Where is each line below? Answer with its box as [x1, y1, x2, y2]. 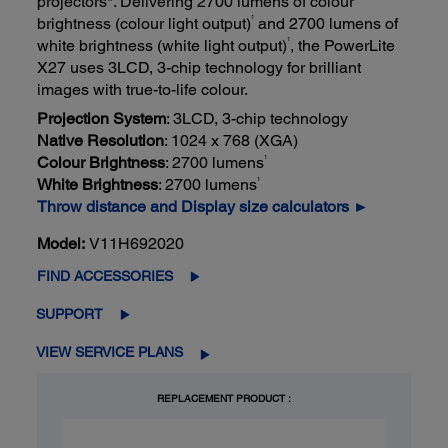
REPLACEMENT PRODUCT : [156, 392, 291, 405]
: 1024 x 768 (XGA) [164, 131, 299, 151]
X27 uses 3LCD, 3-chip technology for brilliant [37, 57, 362, 77]
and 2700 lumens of [254, 13, 399, 33]
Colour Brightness [37, 153, 166, 173]
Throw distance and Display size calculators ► [37, 197, 370, 217]
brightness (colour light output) [37, 13, 252, 33]
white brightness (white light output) [37, 35, 288, 55]
